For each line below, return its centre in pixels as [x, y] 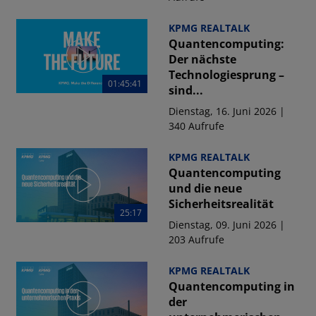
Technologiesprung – [226, 75]
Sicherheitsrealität [221, 204]
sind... [186, 90]
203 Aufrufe [196, 239]
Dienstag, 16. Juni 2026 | [226, 111]
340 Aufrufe [196, 126]
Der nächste [202, 59]
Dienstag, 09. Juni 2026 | [226, 225]
